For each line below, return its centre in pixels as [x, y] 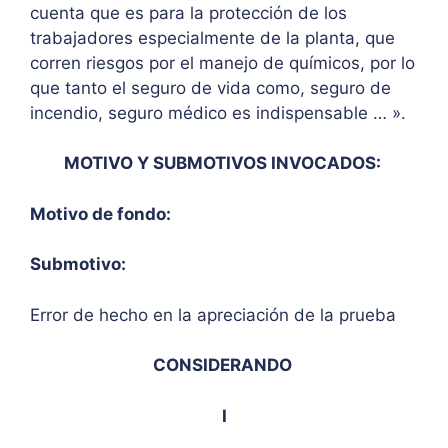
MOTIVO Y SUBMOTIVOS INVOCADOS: [224, 163]
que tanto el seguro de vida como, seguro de [210, 87]
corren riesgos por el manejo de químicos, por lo [222, 62]
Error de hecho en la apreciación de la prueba [215, 314]
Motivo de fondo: [102, 213]
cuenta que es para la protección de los [188, 12]
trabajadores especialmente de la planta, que [212, 37]
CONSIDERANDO [224, 365]
